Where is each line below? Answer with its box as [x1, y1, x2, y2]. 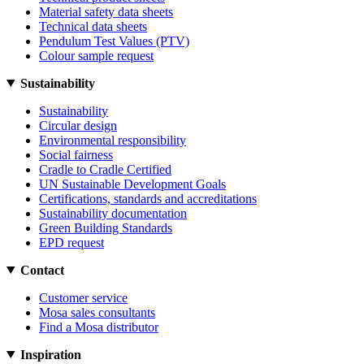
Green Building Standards [39, 220, 172, 235]
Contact [19, 262, 64, 277]
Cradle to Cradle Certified [39, 162, 171, 176]
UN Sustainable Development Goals [39, 176, 226, 191]
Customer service [39, 290, 128, 305]
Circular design [39, 118, 117, 132]
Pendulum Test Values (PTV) [39, 33, 189, 48]
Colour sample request [39, 48, 154, 63]
